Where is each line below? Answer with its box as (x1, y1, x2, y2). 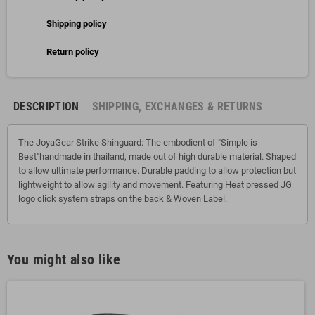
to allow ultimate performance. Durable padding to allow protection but (18, 165, 296, 176)
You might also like (7, 251, 121, 269)
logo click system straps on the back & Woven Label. (18, 193, 227, 205)
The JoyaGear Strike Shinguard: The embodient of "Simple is (18, 137, 257, 148)
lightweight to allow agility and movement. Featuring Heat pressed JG (18, 179, 292, 191)
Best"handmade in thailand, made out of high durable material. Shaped (18, 151, 296, 162)
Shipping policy (46, 18, 107, 30)
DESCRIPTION (13, 100, 79, 114)
